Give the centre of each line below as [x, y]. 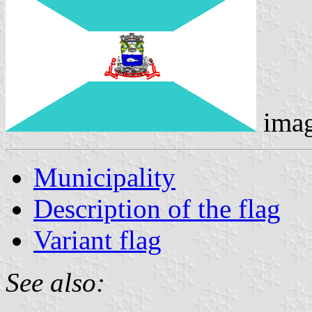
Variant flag [97, 240]
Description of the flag [157, 208]
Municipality [104, 177]
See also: [55, 282]
